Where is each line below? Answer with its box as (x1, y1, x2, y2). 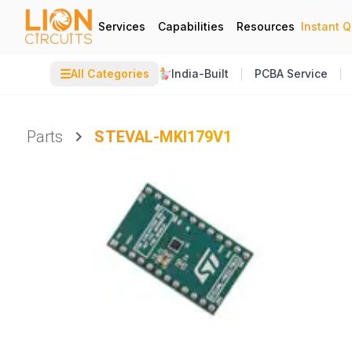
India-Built (171, 67, 229, 80)
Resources (236, 19, 295, 33)
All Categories (71, 67, 149, 80)
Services (98, 19, 145, 33)
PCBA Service (255, 67, 328, 80)
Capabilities (158, 19, 224, 33)
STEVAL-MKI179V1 (94, 127, 233, 146)
